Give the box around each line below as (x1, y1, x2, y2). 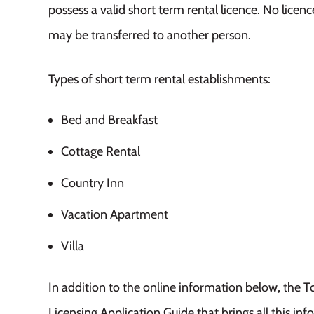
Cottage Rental (60, 143, 140, 159)
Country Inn (60, 175, 124, 191)
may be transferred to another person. (48, 27, 251, 43)
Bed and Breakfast (60, 111, 158, 128)
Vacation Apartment (60, 206, 168, 222)
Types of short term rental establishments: (48, 71, 271, 87)
